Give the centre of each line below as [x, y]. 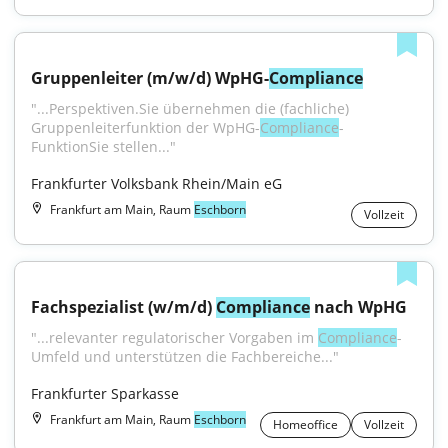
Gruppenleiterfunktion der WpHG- [145, 127]
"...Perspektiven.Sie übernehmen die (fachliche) [190, 108]
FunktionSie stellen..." [103, 146]
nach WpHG [358, 307]
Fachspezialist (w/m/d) [123, 307]
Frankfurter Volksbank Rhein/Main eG [156, 183]
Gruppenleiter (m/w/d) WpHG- [150, 78]
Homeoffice [305, 424]
